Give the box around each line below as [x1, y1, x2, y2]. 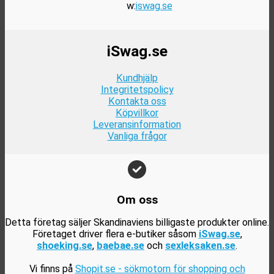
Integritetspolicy [100, 83, 174, 95]
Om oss [116, 193, 158, 207]
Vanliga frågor [107, 130, 167, 142]
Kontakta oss [108, 95, 166, 107]
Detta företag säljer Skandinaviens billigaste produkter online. [5, 217, 269, 229]
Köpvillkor [116, 106, 158, 119]
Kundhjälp [116, 72, 158, 84]
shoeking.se [37, 240, 92, 252]
